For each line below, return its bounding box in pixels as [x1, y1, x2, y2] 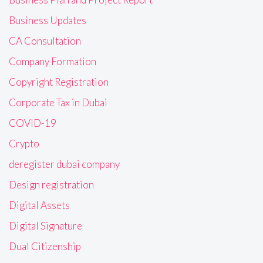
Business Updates [9, 14, 86, 26]
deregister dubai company [9, 157, 120, 170]
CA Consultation [9, 34, 81, 47]
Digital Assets [9, 198, 70, 211]
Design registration [9, 178, 94, 191]
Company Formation [9, 55, 96, 68]
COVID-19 [9, 116, 56, 129]
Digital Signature [9, 219, 82, 232]
